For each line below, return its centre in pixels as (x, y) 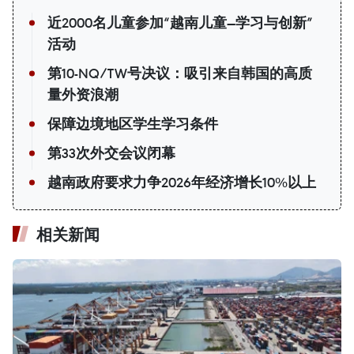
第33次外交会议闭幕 (111, 154)
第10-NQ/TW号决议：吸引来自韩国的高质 (180, 74)
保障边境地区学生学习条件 (133, 124)
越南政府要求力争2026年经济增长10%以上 (182, 183)
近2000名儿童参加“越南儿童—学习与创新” (180, 23)
